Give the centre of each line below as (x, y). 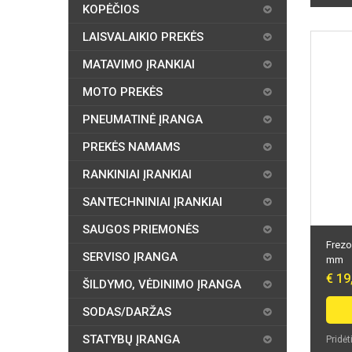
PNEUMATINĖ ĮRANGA (143, 119)
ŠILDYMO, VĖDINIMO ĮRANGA (162, 284)
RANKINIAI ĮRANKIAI (137, 174)
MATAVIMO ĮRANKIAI (139, 64)
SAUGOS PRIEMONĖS (141, 229)
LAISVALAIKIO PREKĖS (143, 37)
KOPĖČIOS (111, 9)
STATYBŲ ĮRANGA (131, 339)
